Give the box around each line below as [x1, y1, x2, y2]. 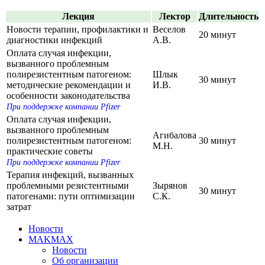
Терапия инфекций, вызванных [7, 169, 134, 180]
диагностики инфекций [7, 34, 102, 45]
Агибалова [153, 130, 196, 140]
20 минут [199, 29, 236, 40]
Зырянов [153, 180, 188, 190]
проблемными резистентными [7, 180, 129, 190]
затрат [7, 201, 31, 212]
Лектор [159, 11, 190, 21]
